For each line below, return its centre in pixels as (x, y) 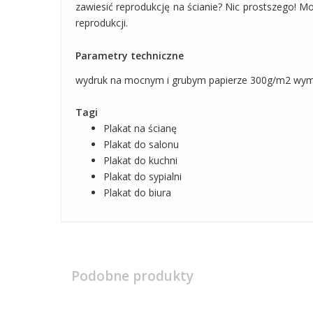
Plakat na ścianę (140, 129)
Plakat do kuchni (140, 161)
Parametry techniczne (130, 56)
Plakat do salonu (141, 145)
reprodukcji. (102, 23)
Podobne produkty (132, 276)
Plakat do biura (137, 193)
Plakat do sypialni (143, 177)
